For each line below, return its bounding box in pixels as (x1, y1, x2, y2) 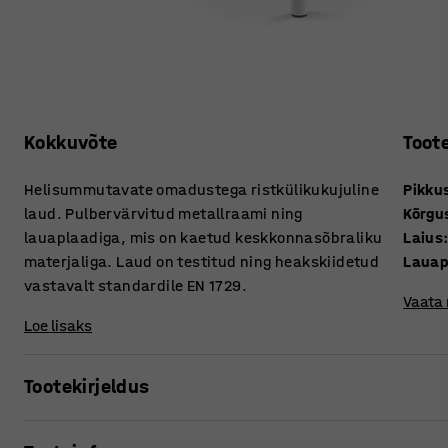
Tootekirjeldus (24, 375, 150, 399)
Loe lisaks (24, 316, 92, 336)
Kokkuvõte (24, 131, 118, 155)
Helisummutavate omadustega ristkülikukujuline (24, 180, 379, 200)
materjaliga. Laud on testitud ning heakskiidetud (24, 252, 380, 272)
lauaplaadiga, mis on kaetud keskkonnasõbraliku (24, 228, 383, 248)
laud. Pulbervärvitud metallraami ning (24, 204, 303, 224)
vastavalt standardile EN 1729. (24, 276, 247, 296)
